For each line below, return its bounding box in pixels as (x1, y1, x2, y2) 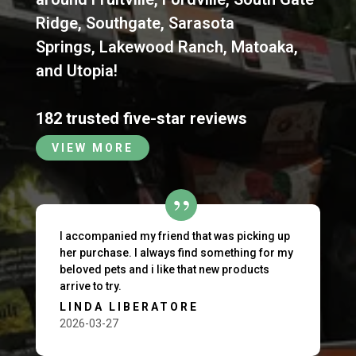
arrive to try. (59, 280, 122, 292)
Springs (35, 37, 91, 56)
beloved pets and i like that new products (59, 263, 269, 276)
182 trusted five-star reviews (35, 109, 247, 128)
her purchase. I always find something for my (59, 246, 293, 259)
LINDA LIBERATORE (59, 300, 199, 313)
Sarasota (168, 14, 234, 33)
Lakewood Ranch (99, 37, 223, 56)
